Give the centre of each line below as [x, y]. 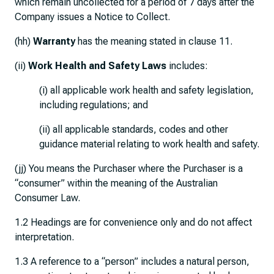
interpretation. [44, 237]
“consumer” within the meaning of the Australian [116, 183]
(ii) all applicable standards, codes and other [134, 129]
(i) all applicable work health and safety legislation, [146, 90]
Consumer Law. [47, 198]
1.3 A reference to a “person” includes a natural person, [132, 261]
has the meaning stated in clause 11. [154, 41]
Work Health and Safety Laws [97, 66]
